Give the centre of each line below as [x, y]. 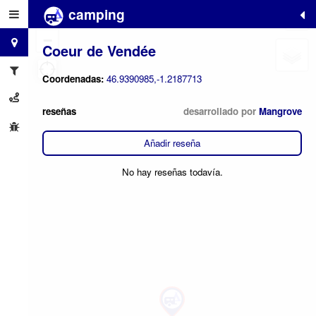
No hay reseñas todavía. [172, 172]
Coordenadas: [74, 79]
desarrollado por [221, 111]
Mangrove [280, 111]
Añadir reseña [172, 143]
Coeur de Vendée [99, 50]
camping [95, 14]
